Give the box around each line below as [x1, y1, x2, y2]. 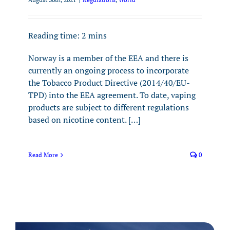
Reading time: [28, 30, 82, 41]
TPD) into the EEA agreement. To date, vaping [28, 89, 196, 101]
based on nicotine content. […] [28, 114, 141, 125]
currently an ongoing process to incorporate [28, 65, 189, 76]
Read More [28, 151, 58, 159]
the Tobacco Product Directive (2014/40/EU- [28, 77, 190, 88]
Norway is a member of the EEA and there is [28, 52, 188, 64]
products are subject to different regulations [28, 102, 189, 113]
